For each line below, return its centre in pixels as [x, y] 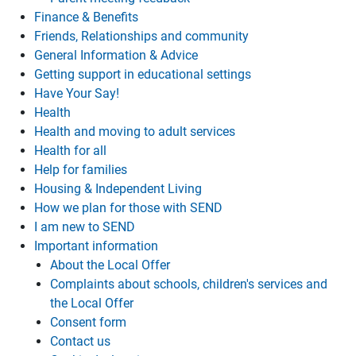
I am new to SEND [85, 227]
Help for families [81, 170]
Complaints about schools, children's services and [189, 284]
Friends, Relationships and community [141, 36]
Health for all [70, 151]
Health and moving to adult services [135, 132]
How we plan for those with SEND [128, 208]
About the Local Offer [110, 265]
